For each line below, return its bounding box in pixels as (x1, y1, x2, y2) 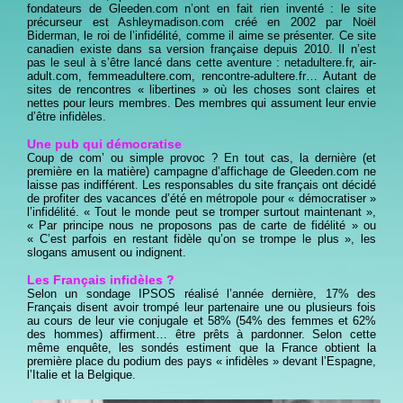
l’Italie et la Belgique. (27, 367, 136, 381)
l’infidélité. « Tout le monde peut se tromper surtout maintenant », (27, 204, 376, 219)
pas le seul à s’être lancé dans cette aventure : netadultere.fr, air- (27, 55, 376, 69)
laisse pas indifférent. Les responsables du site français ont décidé (27, 177, 376, 192)
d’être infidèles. (27, 109, 106, 123)
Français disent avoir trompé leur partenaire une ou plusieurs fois (27, 300, 376, 314)
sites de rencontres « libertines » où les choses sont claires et (27, 82, 376, 96)
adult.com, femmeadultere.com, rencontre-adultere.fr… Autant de (27, 68, 376, 83)
